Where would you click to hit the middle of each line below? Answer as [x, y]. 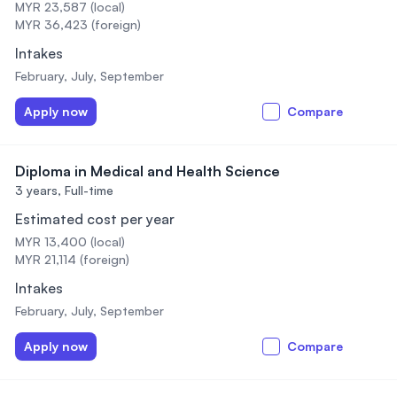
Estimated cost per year [95, 219]
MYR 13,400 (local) [70, 241]
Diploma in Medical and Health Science [148, 171]
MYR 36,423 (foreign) [78, 24]
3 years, [38, 190]
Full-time [89, 190]
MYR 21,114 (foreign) [72, 259]
